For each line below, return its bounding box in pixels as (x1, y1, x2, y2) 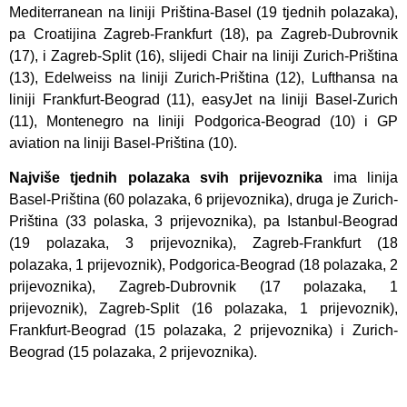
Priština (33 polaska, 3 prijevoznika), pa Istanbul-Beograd (9, 213, 398, 230)
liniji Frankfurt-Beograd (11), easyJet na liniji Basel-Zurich (9, 91, 398, 107)
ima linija (323, 170, 399, 186)
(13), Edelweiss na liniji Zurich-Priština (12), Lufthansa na (9, 69, 398, 85)
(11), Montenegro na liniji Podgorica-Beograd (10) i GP (9, 113, 398, 129)
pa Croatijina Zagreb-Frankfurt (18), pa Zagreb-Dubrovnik (9, 25, 398, 42)
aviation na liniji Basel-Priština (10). (9, 134, 237, 151)
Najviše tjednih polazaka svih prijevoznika (9, 170, 323, 186)
